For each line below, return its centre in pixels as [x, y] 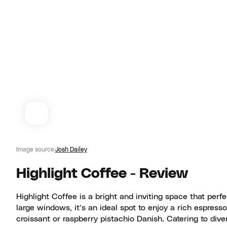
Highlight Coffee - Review [102, 174]
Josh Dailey [71, 149]
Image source [35, 149]
